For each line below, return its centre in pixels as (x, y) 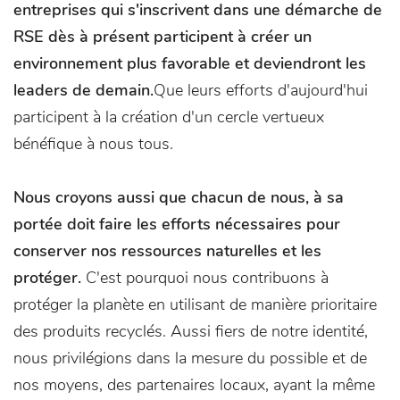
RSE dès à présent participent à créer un (162, 37)
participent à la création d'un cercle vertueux (169, 117)
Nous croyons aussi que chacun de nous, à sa (179, 197)
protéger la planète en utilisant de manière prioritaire (195, 304)
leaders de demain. (83, 90)
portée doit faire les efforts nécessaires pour (177, 224)
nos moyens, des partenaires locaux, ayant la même (194, 385)
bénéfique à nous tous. (93, 144)
